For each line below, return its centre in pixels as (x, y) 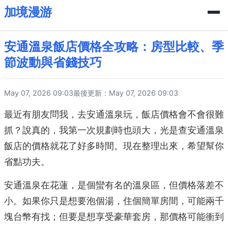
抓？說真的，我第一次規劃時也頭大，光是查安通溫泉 (114, 130)
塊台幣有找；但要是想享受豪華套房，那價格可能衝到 (114, 217)
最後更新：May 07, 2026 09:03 (126, 93)
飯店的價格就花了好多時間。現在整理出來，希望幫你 (114, 146)
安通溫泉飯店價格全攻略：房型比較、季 (114, 47)
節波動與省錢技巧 (53, 62)
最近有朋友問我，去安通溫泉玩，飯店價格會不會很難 (114, 115)
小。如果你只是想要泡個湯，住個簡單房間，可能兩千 (114, 201)
